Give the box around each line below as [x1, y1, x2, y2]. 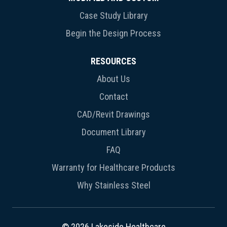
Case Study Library [79, 10, 148, 21]
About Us [97, 73, 130, 84]
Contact [99, 91, 128, 102]
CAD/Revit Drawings [77, 108, 150, 120]
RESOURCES [91, 55, 136, 66]
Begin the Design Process [66, 27, 161, 39]
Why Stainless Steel [77, 179, 150, 191]
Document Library [81, 126, 146, 137]
